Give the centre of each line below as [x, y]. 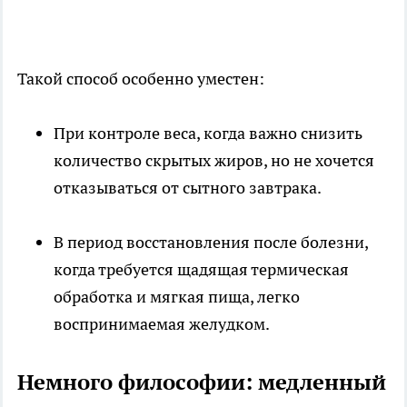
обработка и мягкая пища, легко [177, 296]
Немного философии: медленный [202, 382]
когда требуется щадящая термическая [201, 269]
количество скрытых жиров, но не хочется [214, 160]
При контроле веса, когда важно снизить [208, 133]
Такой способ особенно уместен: [141, 78]
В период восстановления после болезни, [211, 242]
